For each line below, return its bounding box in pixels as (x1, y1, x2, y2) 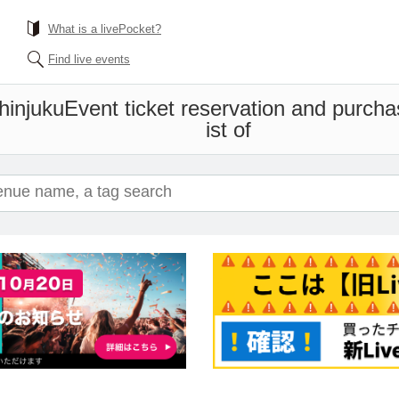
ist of (206, 118, 251, 142)
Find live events (48, 53, 130, 66)
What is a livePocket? (48, 22, 161, 36)
